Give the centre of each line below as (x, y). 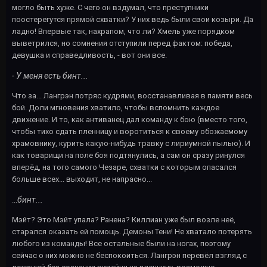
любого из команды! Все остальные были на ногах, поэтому (121, 243)
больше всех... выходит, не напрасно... (82, 179)
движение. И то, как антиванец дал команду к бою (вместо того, (130, 119)
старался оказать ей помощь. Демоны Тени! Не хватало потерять (132, 231)
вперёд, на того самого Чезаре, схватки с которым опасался (124, 167)
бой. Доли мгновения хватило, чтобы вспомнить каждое (116, 107)
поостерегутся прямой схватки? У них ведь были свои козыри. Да (133, 19)
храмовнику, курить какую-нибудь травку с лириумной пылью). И (131, 143)
